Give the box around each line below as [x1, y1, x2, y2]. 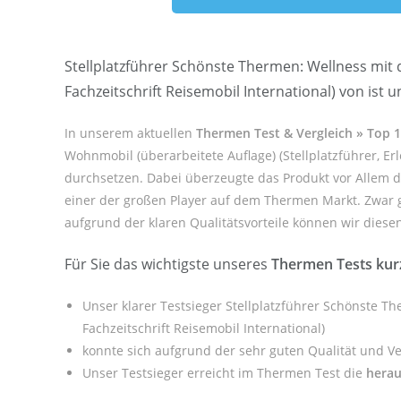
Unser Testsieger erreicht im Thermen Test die [82, 364, 366, 381]
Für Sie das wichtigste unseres [64, 254, 271, 274]
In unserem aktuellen [64, 124, 196, 141]
